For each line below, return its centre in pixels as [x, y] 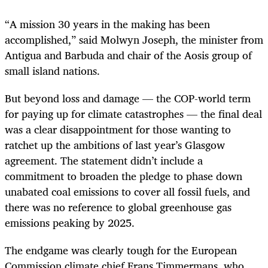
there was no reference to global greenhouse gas [118, 207]
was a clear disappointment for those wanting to [118, 129]
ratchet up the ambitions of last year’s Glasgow [115, 144]
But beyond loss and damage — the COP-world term [128, 98]
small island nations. [52, 70]
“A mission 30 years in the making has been [107, 24]
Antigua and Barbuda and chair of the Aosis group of [128, 55]
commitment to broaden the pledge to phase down [124, 176]
